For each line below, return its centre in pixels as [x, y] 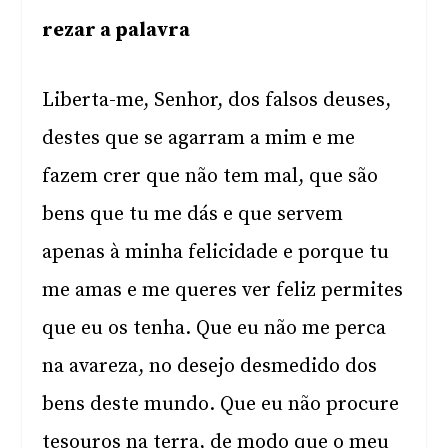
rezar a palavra [116, 30]
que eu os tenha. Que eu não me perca [214, 328]
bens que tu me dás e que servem [193, 214]
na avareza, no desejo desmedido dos [210, 366]
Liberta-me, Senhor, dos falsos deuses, [217, 100]
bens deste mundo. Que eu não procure [221, 404]
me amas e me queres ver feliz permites [223, 290]
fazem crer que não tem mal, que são [210, 176]
